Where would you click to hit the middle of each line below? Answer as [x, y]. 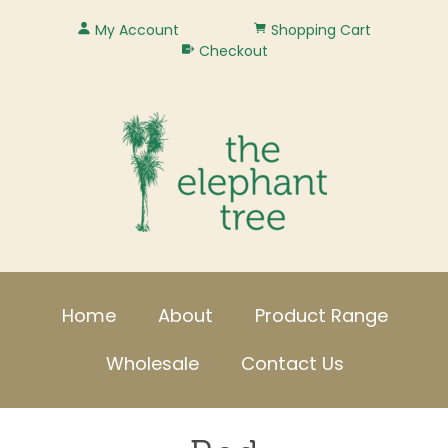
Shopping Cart [320, 30]
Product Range [321, 315]
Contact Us [292, 363]
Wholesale [152, 363]
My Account [137, 30]
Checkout [233, 51]
